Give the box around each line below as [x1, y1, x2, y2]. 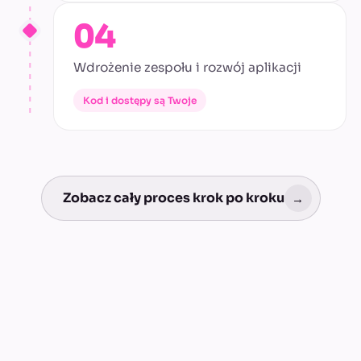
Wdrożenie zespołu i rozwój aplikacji [73, 60, 301, 76]
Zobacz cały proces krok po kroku [62, 189, 284, 207]
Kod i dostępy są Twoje [83, 94, 197, 107]
